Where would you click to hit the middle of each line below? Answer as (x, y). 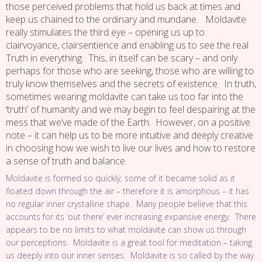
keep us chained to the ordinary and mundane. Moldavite (126, 19)
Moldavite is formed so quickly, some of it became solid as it (120, 178)
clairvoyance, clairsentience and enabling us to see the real (127, 45)
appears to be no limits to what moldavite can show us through (126, 230)
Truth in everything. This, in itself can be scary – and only (122, 58)
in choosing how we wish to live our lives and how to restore (131, 148)
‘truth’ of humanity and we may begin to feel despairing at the (131, 109)
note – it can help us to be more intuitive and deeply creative (130, 135)
